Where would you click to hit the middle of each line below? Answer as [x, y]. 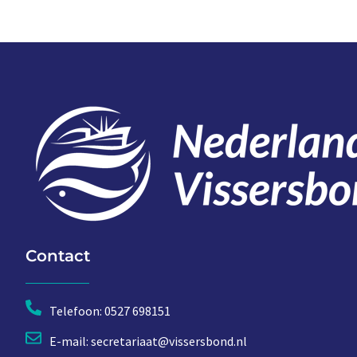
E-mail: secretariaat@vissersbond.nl [148, 341]
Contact [58, 255]
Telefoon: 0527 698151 [110, 310]
